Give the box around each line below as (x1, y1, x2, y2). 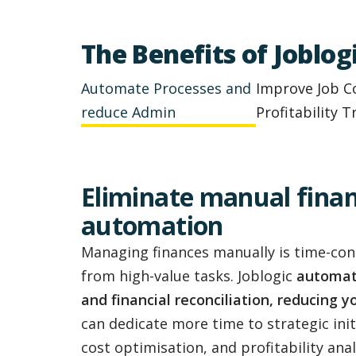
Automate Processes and (81, 78, 251, 98)
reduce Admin (81, 102, 176, 122)
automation (81, 207, 223, 242)
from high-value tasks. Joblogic (81, 265, 296, 285)
